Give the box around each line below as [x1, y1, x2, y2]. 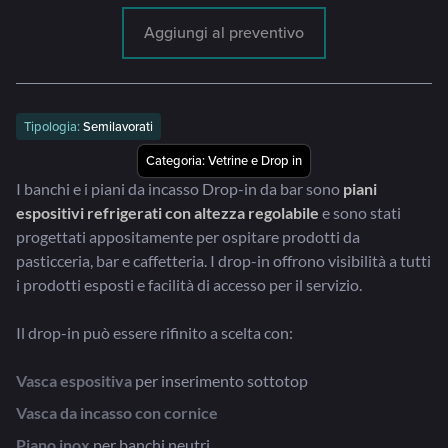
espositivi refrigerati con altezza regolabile [16, 203, 319, 223]
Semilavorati [83, 117, 153, 137]
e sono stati [319, 203, 401, 223]
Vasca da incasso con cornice [16, 403, 218, 423]
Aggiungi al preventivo [144, 21, 304, 45]
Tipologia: [24, 117, 83, 137]
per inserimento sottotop [132, 371, 308, 391]
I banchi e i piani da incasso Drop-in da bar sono [16, 179, 343, 199]
